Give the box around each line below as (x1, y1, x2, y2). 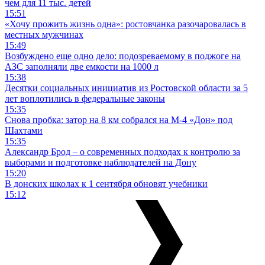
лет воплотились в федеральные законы (5, 93, 165, 104)
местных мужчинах (5, 30, 83, 40)
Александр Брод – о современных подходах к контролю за (5, 147, 240, 157)
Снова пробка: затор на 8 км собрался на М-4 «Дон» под (5, 115, 232, 125)
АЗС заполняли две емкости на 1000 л (5, 62, 159, 72)
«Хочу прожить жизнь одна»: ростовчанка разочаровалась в (5, 19, 246, 30)
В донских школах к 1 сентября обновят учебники (5, 179, 208, 189)
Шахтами (5, 125, 43, 136)
